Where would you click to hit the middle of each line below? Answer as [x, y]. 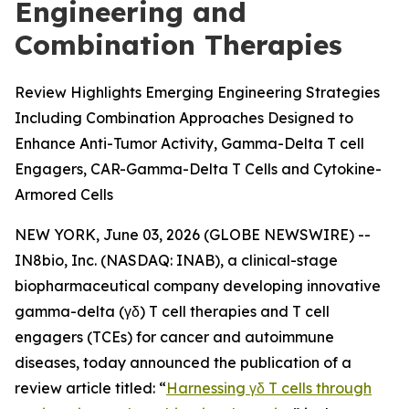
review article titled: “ [90, 388]
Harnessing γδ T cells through [269, 388]
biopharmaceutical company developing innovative [198, 286]
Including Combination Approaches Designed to [184, 118]
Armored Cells [64, 194]
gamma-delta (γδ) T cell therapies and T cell [172, 311]
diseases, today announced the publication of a [183, 362]
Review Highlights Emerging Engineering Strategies [197, 92]
